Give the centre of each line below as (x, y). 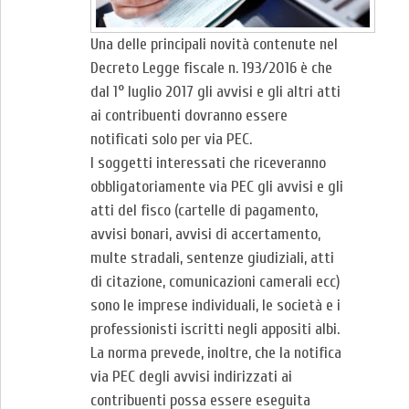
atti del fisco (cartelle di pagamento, (204, 210)
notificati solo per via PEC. (171, 139)
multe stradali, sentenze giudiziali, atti (212, 258)
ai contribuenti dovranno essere (189, 115)
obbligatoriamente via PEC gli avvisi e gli (217, 187)
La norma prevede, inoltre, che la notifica (216, 353)
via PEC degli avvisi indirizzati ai (191, 377)
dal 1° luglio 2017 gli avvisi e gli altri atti (215, 92)
